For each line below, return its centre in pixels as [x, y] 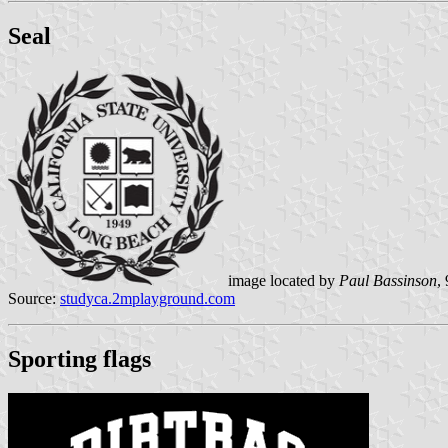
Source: [34, 299]
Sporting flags [79, 359]
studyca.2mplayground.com [147, 299]
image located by [281, 281]
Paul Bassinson [388, 281]
